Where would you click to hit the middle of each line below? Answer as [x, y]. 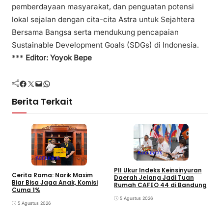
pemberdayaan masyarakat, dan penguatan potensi [103, 7]
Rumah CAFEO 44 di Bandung [160, 185]
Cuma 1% [26, 190]
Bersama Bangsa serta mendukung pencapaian [95, 32]
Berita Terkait [42, 101]
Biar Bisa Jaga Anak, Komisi [55, 182]
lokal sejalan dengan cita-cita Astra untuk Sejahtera [103, 20]
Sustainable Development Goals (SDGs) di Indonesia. [105, 45]
